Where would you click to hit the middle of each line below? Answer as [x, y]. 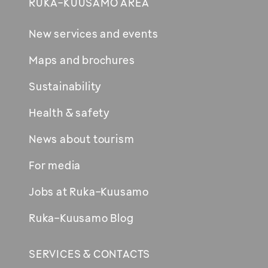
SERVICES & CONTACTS [90, 253]
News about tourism [82, 138]
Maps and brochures [82, 60]
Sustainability [66, 86]
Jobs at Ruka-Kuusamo [89, 191]
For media [55, 165]
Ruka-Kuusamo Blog [81, 217]
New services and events [94, 33]
